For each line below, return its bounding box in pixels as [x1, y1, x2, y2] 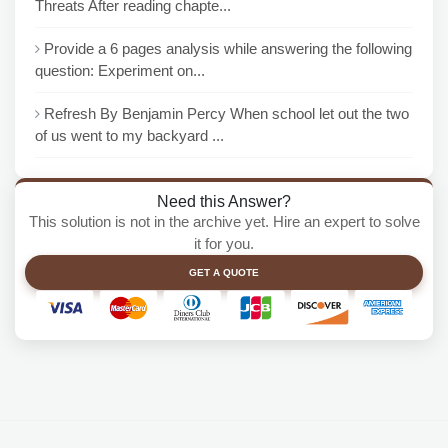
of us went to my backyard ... [35, 127, 224, 144]
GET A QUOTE [189, 267, 259, 278]
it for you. [194, 235, 254, 252]
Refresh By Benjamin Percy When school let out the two [44, 105, 409, 122]
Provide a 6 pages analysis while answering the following [44, 40, 412, 57]
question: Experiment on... [35, 62, 205, 79]
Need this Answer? [157, 192, 291, 210]
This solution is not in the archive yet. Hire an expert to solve [28, 213, 420, 230]
